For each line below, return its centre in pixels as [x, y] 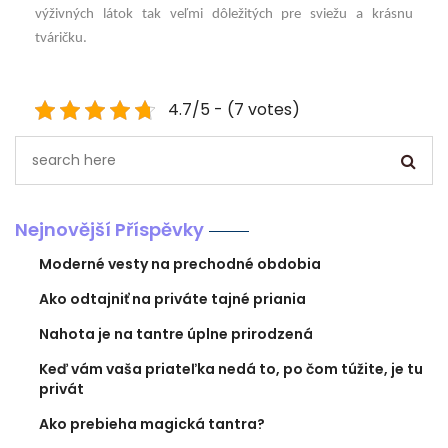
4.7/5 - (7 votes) [233, 109]
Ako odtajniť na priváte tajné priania [172, 298]
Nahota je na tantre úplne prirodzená [176, 333]
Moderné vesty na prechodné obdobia [180, 263]
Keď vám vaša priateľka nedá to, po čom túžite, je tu [231, 368]
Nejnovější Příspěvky [109, 229]
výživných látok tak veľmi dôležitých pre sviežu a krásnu [224, 15]
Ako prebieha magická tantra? [152, 423]
